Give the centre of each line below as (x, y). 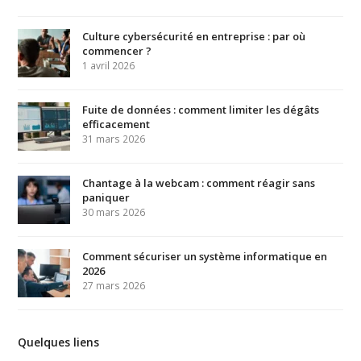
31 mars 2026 (114, 139)
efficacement (116, 124)
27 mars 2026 (114, 285)
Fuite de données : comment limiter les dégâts (201, 109)
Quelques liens (59, 342)
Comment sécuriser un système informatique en (205, 256)
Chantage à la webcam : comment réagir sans (199, 183)
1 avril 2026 (109, 65)
